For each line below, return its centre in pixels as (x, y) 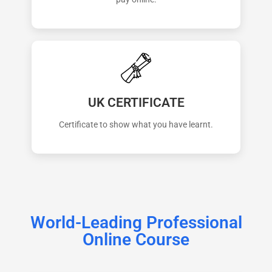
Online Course (136, 240)
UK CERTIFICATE (136, 103)
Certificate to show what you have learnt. (136, 124)
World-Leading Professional (136, 223)
